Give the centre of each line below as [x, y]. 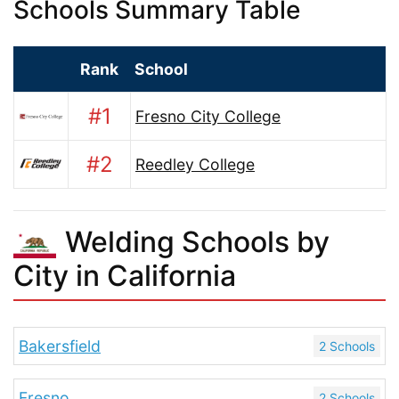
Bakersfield [60, 346]
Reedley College [195, 164]
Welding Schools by [197, 242]
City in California [125, 276]
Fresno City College [208, 116]
